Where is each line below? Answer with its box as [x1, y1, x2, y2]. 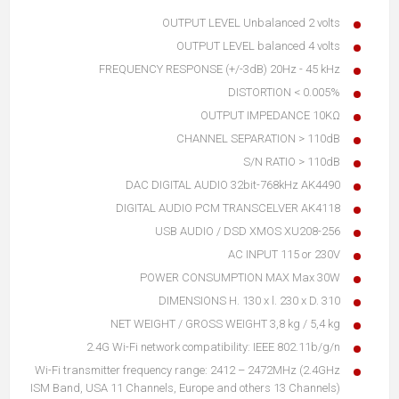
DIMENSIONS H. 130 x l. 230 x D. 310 [159, 293, 340, 307]
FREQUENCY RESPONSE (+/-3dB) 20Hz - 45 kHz [99, 61, 340, 76]
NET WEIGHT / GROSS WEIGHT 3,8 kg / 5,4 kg [110, 316, 340, 330]
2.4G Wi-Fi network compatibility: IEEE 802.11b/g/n [86, 339, 340, 354]
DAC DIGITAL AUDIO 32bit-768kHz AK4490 [126, 177, 340, 191]
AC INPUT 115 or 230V [228, 247, 340, 261]
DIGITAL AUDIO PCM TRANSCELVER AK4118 [116, 200, 340, 215]
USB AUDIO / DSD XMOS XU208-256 [155, 224, 340, 238]
